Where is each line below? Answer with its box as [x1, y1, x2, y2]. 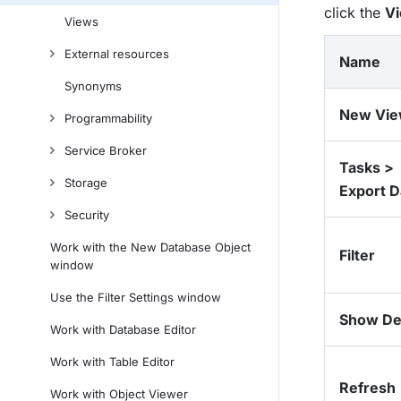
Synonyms [64, 79, 122, 93]
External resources [64, 47, 169, 61]
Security [64, 208, 109, 222]
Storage [64, 175, 107, 190]
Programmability [64, 111, 152, 125]
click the [323, 4, 385, 21]
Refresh [338, 379, 396, 397]
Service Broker [64, 143, 147, 158]
